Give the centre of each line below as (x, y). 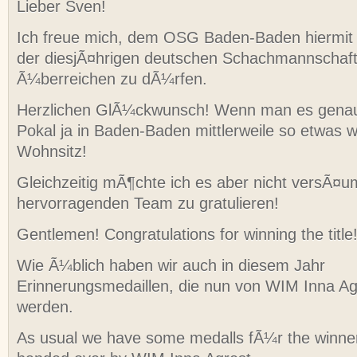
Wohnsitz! (52, 152)
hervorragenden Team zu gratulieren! (148, 204)
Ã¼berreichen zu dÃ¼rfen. (112, 79)
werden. (45, 307)
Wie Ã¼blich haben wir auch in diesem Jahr (171, 266)
